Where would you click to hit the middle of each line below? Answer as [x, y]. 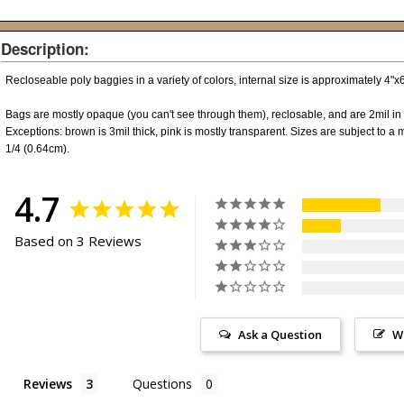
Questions [163, 384]
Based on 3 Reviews [78, 241]
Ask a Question [280, 335]
